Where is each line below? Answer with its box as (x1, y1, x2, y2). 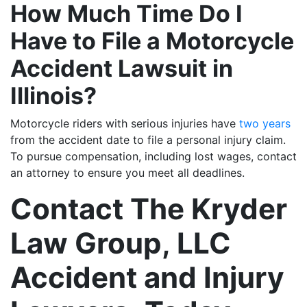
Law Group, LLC (10, 225, 231, 260)
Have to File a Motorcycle (10, 26, 294, 55)
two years (239, 116, 291, 130)
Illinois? (10, 81, 97, 110)
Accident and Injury (10, 259, 284, 295)
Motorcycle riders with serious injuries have (10, 116, 239, 130)
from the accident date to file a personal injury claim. (10, 132, 286, 147)
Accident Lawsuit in (10, 53, 233, 82)
